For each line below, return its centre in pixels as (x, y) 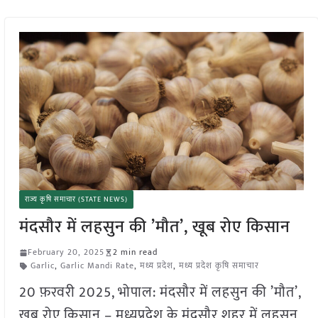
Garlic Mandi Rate (97, 266)
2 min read (135, 252)
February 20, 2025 (66, 252)
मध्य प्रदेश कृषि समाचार (219, 266)
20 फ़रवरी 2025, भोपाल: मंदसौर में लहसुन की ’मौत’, (160, 293)
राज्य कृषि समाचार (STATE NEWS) (76, 200)
